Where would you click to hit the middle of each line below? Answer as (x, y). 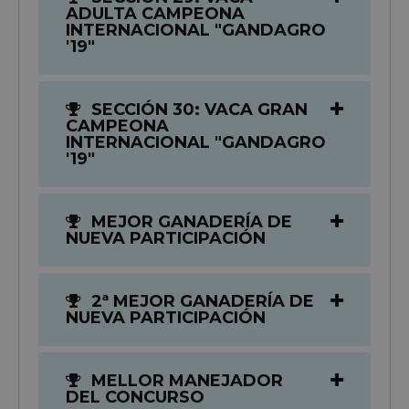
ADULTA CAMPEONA (155, 13)
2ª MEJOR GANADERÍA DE (200, 301)
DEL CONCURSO (135, 397)
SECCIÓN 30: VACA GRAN (197, 109)
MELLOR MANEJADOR (185, 380)
